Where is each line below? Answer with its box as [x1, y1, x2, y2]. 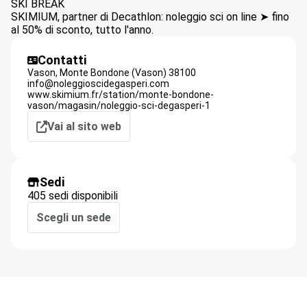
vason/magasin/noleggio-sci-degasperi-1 [27, 100, 210, 111]
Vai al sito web [47, 120, 121, 133]
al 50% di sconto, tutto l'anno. [11, 23, 153, 36]
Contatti [38, 53, 86, 67]
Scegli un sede [36, 211, 111, 224]
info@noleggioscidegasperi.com [27, 78, 169, 89]
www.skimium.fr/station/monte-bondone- [27, 89, 214, 100]
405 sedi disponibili [27, 189, 118, 202]
